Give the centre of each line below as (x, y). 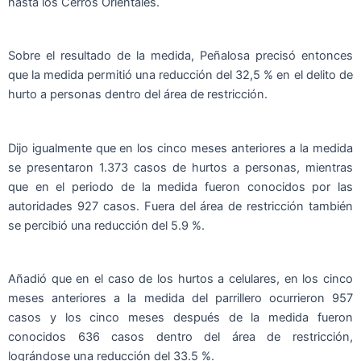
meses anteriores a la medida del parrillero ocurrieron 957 (180, 298)
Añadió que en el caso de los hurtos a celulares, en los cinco (180, 278)
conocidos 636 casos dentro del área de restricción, (180, 336)
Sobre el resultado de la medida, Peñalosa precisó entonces (180, 56)
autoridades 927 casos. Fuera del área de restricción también (180, 206)
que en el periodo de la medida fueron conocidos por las (180, 187)
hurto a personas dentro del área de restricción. (138, 95)
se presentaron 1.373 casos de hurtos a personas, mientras (180, 167)
